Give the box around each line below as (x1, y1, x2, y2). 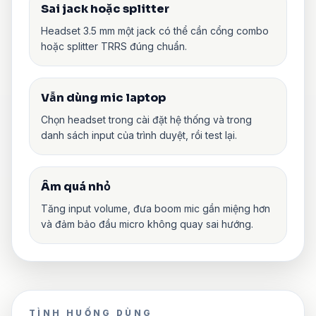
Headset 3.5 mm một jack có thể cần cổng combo (41, 24, 269, 37)
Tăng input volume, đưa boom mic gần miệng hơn (41, 202, 270, 214)
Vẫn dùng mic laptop (41, 90, 166, 105)
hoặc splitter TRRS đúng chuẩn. (41, 39, 187, 52)
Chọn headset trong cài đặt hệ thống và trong (41, 113, 252, 126)
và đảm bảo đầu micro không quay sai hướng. (41, 217, 253, 230)
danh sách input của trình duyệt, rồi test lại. (41, 128, 237, 141)
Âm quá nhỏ (41, 178, 111, 194)
